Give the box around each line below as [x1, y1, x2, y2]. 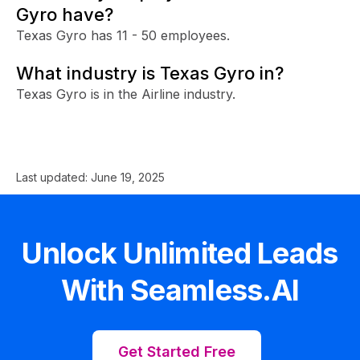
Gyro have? [16, 3, 113, 25]
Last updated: [16, 170, 91, 184]
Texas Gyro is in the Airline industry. [16, 85, 235, 102]
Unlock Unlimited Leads [22, 235, 338, 271]
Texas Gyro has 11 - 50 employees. [16, 27, 230, 43]
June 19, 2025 [91, 170, 165, 184]
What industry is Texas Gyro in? [16, 62, 284, 84]
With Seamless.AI [60, 272, 300, 308]
